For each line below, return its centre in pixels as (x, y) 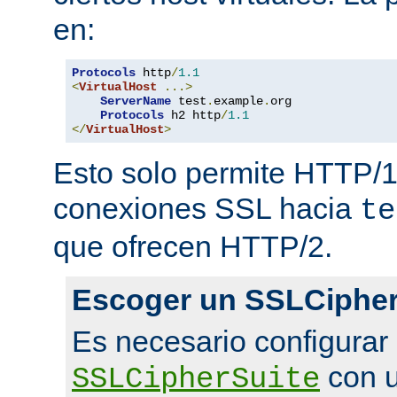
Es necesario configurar (230, 341)
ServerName (136, 101)
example (238, 101)
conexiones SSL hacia (206, 208)
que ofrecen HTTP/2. (193, 246)
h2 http (192, 115)
